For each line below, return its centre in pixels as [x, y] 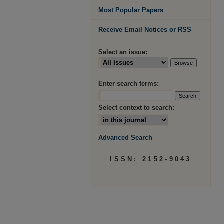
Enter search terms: [129, 84]
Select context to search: [136, 108]
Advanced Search [125, 138]
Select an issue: [123, 52]
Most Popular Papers [131, 10]
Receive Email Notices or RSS [145, 30]
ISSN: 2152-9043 [151, 159]
